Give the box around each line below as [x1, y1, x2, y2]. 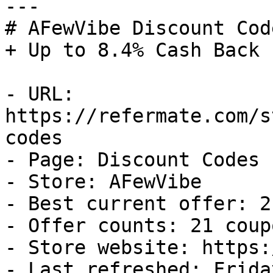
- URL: [5, 83, 74, 105]
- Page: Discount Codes [5, 149, 260, 171]
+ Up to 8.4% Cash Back [5, 39, 260, 61]
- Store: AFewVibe [5, 171, 202, 193]
